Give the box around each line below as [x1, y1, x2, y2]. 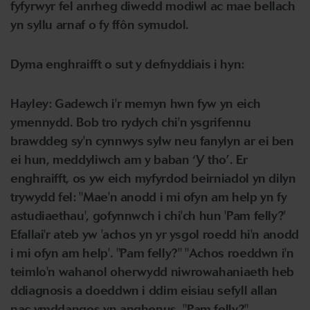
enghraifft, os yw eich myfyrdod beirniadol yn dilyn [10, 171, 296, 186]
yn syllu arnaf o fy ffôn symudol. [10, 17, 190, 33]
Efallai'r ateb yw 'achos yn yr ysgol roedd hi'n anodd [10, 227, 299, 242]
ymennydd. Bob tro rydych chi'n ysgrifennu [10, 115, 251, 130]
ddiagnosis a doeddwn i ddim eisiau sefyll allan [10, 283, 278, 298]
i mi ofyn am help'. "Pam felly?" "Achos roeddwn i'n [10, 246, 294, 261]
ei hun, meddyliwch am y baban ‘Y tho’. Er [10, 152, 248, 167]
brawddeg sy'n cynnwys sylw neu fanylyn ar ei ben [10, 134, 294, 149]
